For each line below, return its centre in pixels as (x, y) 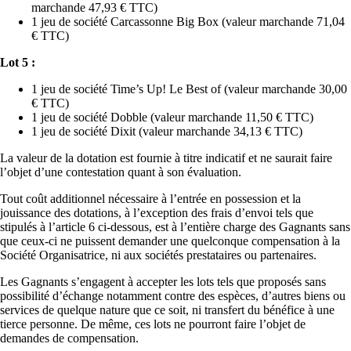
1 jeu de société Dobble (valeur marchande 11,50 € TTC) (172, 117)
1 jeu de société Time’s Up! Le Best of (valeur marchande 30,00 (189, 89)
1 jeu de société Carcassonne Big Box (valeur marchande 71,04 (188, 21)
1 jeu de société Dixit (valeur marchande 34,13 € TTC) (167, 131)
